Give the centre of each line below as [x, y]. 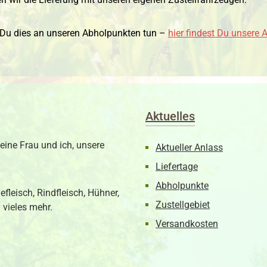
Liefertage [177, 167]
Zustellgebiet [183, 205]
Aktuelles [170, 117]
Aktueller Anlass [189, 148]
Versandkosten [187, 224]
